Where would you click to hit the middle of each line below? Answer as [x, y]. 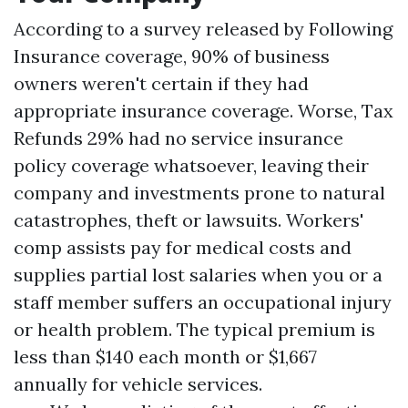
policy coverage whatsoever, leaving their [191, 165]
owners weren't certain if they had [161, 83]
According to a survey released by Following [203, 28]
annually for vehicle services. [138, 383]
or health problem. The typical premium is [194, 329]
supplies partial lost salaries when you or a [198, 274]
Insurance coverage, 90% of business [172, 56]
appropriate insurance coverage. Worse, [188, 110]
